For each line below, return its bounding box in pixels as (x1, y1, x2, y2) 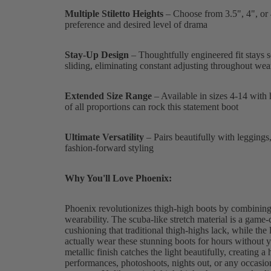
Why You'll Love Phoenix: (64, 172, 172, 183)
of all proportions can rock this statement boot (64, 101, 238, 112)
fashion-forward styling (64, 142, 154, 153)
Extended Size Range (64, 90, 152, 101)
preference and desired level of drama (64, 19, 207, 30)
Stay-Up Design (64, 49, 129, 60)
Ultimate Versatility (64, 131, 144, 142)
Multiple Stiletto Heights (64, 8, 163, 19)
